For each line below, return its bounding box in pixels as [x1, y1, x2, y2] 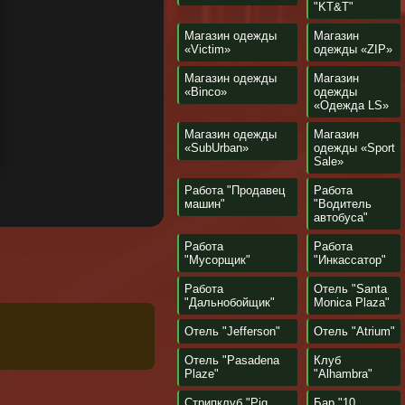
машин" [184, 197, 225, 211]
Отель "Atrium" [314, 325, 395, 338]
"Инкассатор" [314, 253, 386, 267]
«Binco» [184, 85, 227, 99]
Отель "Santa [314, 282, 387, 296]
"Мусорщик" [184, 253, 250, 267]
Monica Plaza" [314, 296, 390, 309]
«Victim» [184, 42, 231, 56]
